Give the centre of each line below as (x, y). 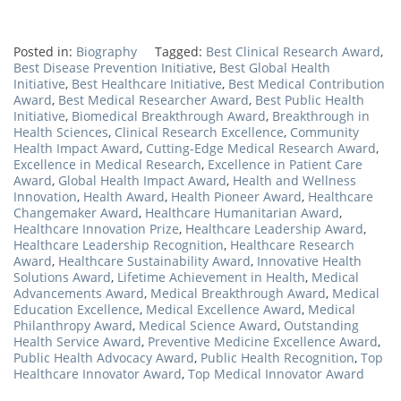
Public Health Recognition (277, 358)
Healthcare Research (292, 245)
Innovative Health (309, 261)
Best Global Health (275, 68)
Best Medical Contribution (307, 84)
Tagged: (180, 52)
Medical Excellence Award (224, 310)
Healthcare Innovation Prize (96, 229)
